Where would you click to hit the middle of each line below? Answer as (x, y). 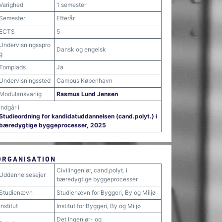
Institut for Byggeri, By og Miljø (99, 206)
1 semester (71, 5)
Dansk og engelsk (81, 49)
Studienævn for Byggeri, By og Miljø (106, 193)
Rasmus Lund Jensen (87, 94)
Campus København (84, 81)
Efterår (66, 18)
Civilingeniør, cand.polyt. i (92, 170)
